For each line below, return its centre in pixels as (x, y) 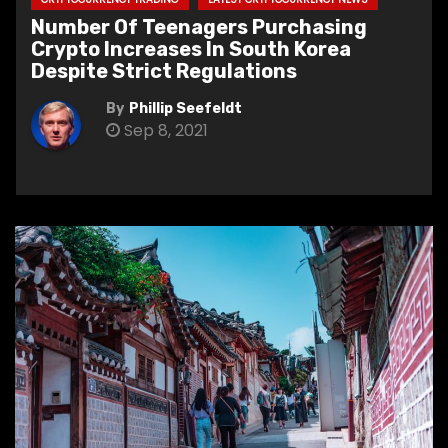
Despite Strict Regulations (164, 70)
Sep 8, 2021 (164, 130)
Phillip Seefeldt (185, 108)
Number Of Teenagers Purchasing (199, 26)
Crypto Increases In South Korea (191, 48)
